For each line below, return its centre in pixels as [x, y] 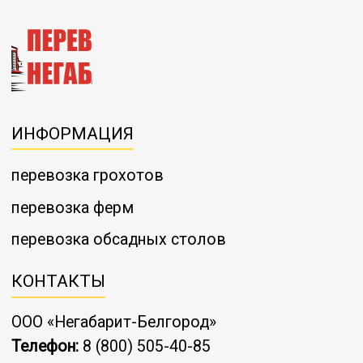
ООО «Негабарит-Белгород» [114, 322]
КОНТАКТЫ [58, 281]
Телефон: [45, 347]
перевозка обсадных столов [119, 240]
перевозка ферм [73, 207]
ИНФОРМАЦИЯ [73, 133]
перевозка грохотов [88, 176]
